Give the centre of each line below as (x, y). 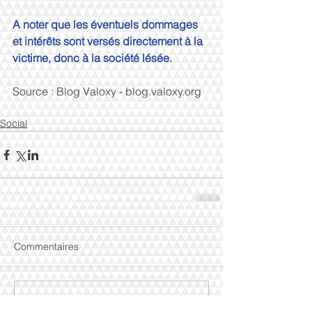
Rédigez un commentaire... (86, 301)
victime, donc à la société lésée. (92, 58)
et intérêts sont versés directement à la (109, 41)
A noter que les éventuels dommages (107, 24)
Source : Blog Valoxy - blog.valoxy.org (108, 91)
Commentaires (46, 247)
